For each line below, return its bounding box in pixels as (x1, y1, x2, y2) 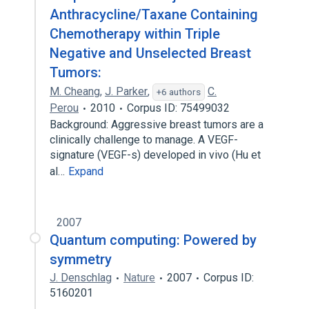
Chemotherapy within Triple (50, 26, 220, 42)
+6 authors (157, 86, 201, 97)
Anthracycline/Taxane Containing (50, 6, 258, 23)
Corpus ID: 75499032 (127, 101, 230, 114)
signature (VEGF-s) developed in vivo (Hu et (50, 148, 261, 161)
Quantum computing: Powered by (50, 232, 257, 248)
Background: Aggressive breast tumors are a (50, 118, 263, 131)
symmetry (50, 251, 112, 268)
